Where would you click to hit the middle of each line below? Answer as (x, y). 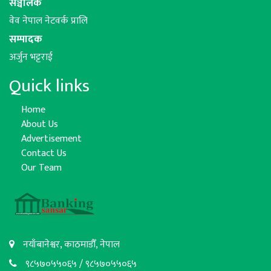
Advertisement (51, 139)
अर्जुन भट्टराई (31, 57)
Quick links (49, 86)
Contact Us (44, 153)
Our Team (41, 168)
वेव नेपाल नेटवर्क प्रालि (48, 21)
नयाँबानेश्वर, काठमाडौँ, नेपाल (70, 245)
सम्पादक (26, 39)
